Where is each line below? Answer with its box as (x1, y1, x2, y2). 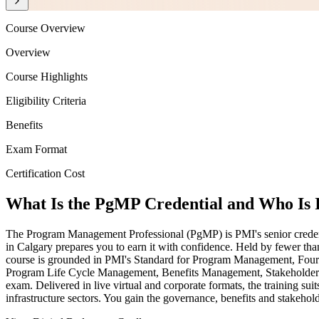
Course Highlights (6, 70, 88, 83)
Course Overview (6, 22, 85, 35)
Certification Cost (6, 167, 85, 180)
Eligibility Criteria (6, 95, 86, 108)
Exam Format (6, 143, 67, 156)
